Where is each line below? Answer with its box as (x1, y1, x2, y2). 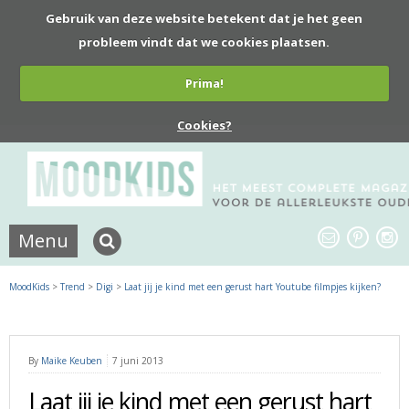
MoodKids (9, 279, 49, 293)
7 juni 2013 (112, 353, 163, 367)
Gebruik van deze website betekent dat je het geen (46, 9, 363, 26)
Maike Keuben (41, 353, 102, 367)
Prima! (184, 75, 224, 91)
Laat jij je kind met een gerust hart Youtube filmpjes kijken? (124, 279, 381, 293)
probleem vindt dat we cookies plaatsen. (79, 33, 330, 50)
